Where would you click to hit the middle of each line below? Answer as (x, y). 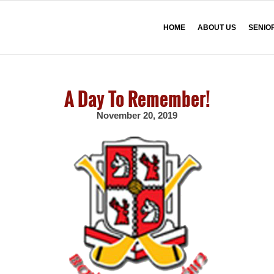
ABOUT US (217, 28)
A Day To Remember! (137, 98)
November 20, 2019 (137, 115)
